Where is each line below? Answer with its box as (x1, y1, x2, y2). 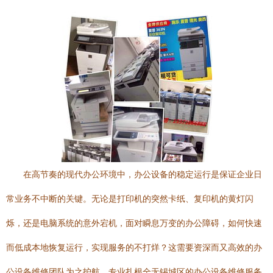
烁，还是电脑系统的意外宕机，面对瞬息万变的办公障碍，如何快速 (6, 218, 262, 228)
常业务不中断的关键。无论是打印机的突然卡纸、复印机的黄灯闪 (6, 194, 253, 204)
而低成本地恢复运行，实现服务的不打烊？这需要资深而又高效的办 (6, 243, 262, 252)
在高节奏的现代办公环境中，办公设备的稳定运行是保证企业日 (23, 169, 262, 179)
